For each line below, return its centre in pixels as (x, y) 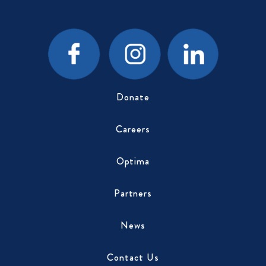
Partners (133, 193)
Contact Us (133, 257)
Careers (133, 129)
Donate (133, 97)
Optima (133, 161)
